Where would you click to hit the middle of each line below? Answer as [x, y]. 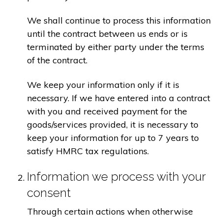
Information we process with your [116, 176]
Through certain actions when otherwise [110, 211]
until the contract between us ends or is [107, 34]
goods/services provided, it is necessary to [113, 124]
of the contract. [57, 60]
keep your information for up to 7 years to [113, 137]
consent [49, 192]
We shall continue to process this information [119, 21]
